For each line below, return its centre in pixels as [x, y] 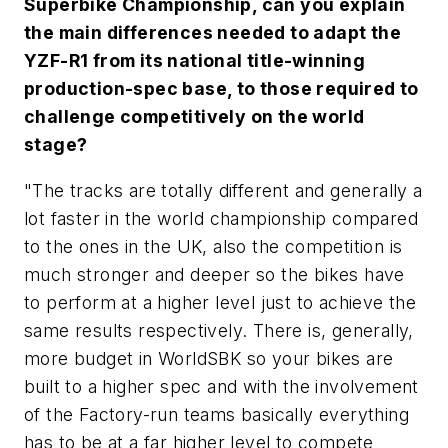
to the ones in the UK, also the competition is [213, 246]
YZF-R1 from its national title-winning [195, 60]
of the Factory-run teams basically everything [216, 414]
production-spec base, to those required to [221, 88]
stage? [56, 144]
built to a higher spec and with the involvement [221, 386]
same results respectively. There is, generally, [219, 330]
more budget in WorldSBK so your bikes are [209, 358]
